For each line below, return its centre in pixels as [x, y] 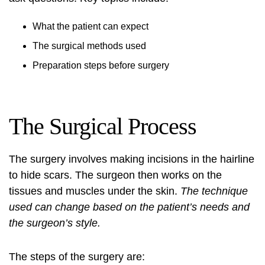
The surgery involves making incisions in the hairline [132, 159]
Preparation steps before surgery [101, 65]
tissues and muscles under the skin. [95, 191]
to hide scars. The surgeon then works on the [115, 175]
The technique [214, 191]
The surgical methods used [89, 46]
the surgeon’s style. [55, 223]
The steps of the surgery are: [77, 257]
